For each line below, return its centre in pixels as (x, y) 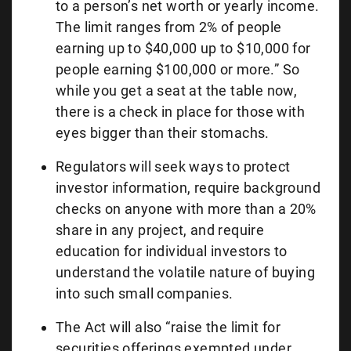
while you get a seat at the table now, (177, 90)
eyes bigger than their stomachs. (165, 133)
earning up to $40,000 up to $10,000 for (183, 48)
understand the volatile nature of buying (185, 272)
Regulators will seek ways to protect (173, 166)
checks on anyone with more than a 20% (186, 209)
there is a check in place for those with (180, 112)
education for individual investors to (172, 251)
